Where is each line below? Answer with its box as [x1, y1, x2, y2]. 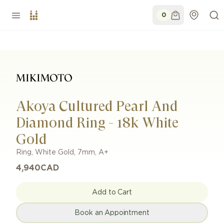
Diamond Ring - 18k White [16, 114, 178, 131]
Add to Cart [92, 188, 132, 196]
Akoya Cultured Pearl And [16, 98, 178, 114]
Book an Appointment [74, 209, 149, 216]
